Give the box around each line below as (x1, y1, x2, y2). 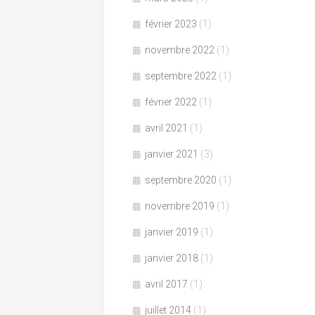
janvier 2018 (145, 252, 198, 264)
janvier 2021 (145, 148, 198, 160)
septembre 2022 (145, 70, 217, 82)
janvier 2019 (145, 226, 198, 238)
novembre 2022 (145, 44, 214, 56)
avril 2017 (145, 278, 188, 290)
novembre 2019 (145, 200, 214, 212)
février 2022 (145, 96, 197, 108)
